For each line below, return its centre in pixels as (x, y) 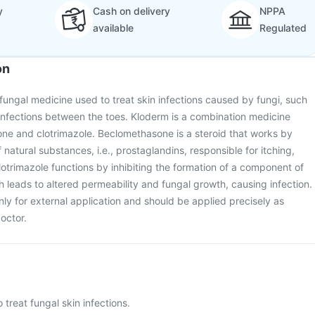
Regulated (283, 28)
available (113, 28)
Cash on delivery (131, 11)
